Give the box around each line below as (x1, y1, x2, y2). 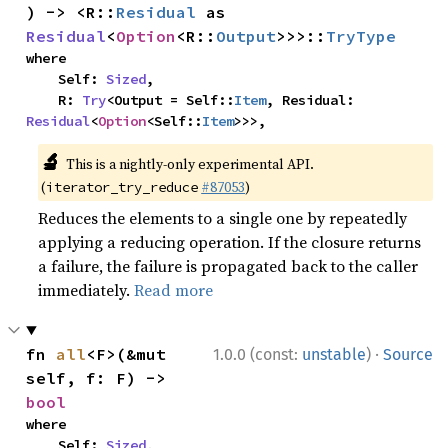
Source (383, 345, 433, 364)
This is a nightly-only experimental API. (65, 154, 314, 174)
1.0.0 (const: (213, 345, 302, 364)
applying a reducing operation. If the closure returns (38, 231, 422, 253)
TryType (326, 26, 397, 46)
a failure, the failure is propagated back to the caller (38, 255, 419, 277)
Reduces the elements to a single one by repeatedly (38, 207, 408, 229)
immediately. (38, 279, 135, 301)
